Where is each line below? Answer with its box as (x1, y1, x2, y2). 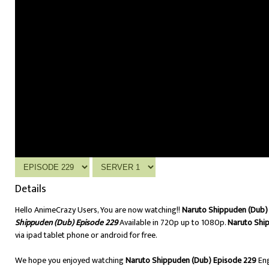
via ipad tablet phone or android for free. (15, 228, 157, 243)
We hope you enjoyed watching (15, 253, 125, 268)
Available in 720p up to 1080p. (119, 216, 228, 230)
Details (15, 180, 46, 199)
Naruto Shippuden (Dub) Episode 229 (125, 253, 256, 268)
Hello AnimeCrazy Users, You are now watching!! (15, 203, 182, 217)
